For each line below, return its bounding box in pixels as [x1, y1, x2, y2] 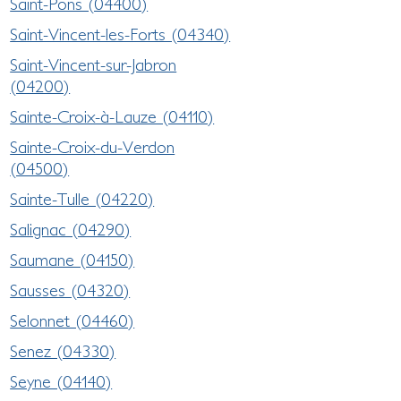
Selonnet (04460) [10, 310, 135, 330]
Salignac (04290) [10, 218, 132, 239]
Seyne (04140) [10, 371, 113, 391]
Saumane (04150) [10, 249, 135, 269]
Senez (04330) [10, 340, 116, 361]
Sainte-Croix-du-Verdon [10, 136, 175, 157]
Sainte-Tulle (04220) [10, 188, 155, 209]
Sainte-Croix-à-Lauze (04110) [10, 106, 215, 126]
